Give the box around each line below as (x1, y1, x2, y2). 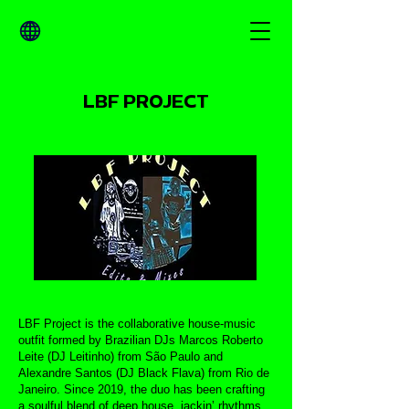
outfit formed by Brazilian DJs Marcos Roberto (18, 333, 263, 347)
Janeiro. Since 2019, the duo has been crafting (18, 383, 265, 396)
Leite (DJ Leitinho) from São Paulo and (18, 350, 223, 363)
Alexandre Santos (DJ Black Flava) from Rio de (18, 366, 269, 380)
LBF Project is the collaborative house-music (18, 317, 256, 330)
